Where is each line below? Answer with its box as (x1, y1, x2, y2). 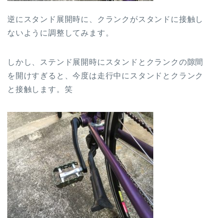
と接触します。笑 (7, 85, 73, 94)
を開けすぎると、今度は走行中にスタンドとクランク (7, 72, 204, 80)
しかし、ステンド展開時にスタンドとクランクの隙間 (7, 58, 204, 67)
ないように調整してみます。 (7, 29, 114, 37)
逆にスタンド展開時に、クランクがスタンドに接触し (7, 15, 204, 24)
